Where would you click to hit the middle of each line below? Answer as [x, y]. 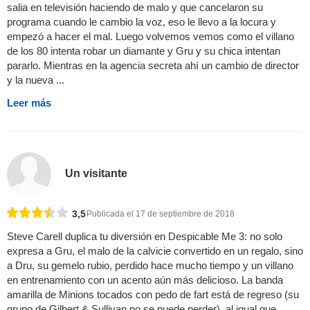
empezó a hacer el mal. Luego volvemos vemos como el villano [151, 37]
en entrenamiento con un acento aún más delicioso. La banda [145, 280]
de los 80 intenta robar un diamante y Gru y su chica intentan [144, 51]
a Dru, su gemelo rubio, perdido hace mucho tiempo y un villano [150, 266]
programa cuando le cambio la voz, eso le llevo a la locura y [142, 22]
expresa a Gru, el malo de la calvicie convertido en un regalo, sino [155, 251]
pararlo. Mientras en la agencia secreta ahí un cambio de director [153, 66]
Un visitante [97, 173]
